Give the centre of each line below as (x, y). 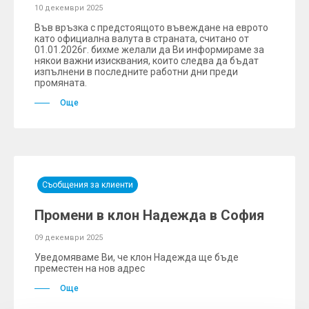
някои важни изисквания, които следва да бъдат (147, 61)
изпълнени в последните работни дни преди (136, 72)
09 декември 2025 (69, 238)
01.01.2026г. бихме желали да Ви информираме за (149, 50)
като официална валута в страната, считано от (142, 39)
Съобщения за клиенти (88, 185)
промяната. (61, 83)
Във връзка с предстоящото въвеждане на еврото (151, 28)
